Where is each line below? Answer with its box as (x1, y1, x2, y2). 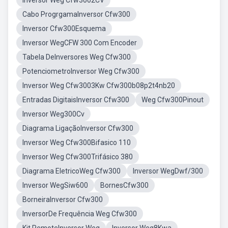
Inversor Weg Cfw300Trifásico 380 (22, 153, 133, 161)
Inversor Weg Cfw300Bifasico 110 (22, 138, 131, 147)
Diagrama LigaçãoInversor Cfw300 (22, 124, 133, 132)
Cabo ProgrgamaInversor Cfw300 (22, 10, 130, 18)
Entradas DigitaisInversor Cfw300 (22, 96, 129, 104)
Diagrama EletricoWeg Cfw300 (22, 167, 121, 175)
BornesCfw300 (100, 181, 149, 189)
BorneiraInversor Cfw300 (22, 195, 103, 204)
